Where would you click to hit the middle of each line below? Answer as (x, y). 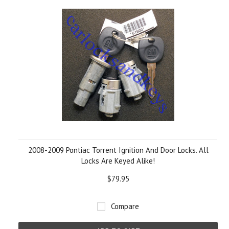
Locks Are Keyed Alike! (118, 161)
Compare (125, 206)
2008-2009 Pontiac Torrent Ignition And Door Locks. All (118, 150)
